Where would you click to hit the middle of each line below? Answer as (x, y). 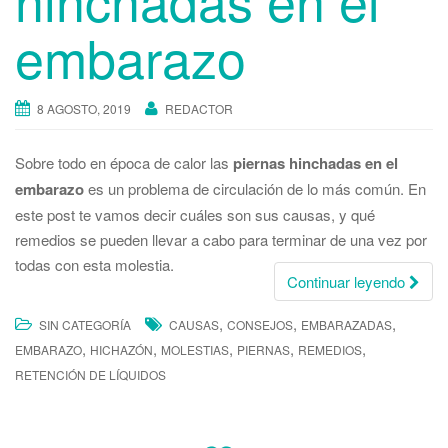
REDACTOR (199, 109)
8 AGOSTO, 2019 (84, 109)
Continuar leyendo (348, 282)
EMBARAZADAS (346, 325)
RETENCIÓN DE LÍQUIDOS (90, 375)
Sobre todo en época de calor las (124, 163)
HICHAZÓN (121, 350)
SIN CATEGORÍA (85, 325)
